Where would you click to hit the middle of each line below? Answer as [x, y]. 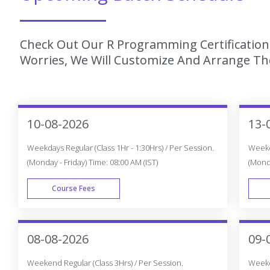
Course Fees [74, 189]
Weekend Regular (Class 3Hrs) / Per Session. [105, 263]
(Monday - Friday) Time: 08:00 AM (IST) [93, 162]
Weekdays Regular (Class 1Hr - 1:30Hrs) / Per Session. [121, 148]
